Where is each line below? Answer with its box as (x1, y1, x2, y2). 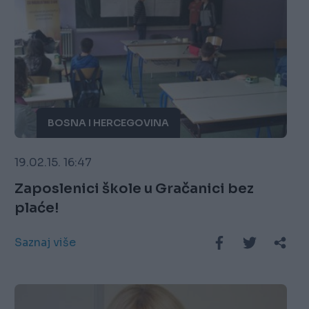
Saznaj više (14, 235, 77, 250)
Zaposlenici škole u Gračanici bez (14, 180, 228, 198)
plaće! (14, 199, 59, 217)
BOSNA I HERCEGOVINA (48, 117, 170, 130)
